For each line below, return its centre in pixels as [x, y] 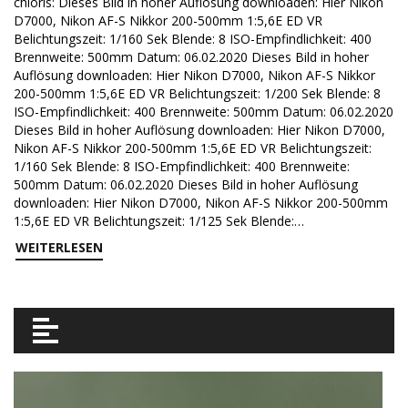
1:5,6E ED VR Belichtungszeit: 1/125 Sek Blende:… [159, 221]
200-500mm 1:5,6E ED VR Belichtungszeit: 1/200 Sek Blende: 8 [197, 93]
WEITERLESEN [59, 247]
